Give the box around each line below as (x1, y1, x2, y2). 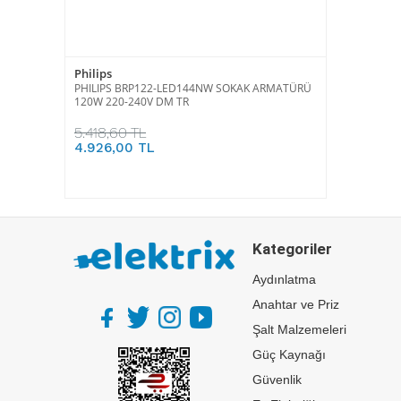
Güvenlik (252, 371, 302, 387)
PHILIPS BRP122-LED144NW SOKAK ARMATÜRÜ (74, 80, 311, 96)
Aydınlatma (252, 271, 316, 286)
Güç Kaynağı (252, 346, 326, 362)
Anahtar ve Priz (252, 296, 339, 311)
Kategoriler (252, 239, 332, 258)
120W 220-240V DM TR (74, 93, 189, 109)
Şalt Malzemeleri (252, 321, 346, 337)
